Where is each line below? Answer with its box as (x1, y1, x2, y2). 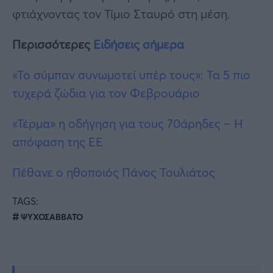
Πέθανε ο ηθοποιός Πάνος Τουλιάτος (12, 164, 215, 181)
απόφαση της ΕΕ (12, 133, 103, 151)
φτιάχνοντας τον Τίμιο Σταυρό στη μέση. (12, 5, 230, 23)
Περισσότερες (12, 36, 93, 53)
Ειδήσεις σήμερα (93, 36, 184, 53)
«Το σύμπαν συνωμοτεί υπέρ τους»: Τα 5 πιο (12, 66, 250, 83)
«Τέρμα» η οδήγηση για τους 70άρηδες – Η (12, 115, 243, 132)
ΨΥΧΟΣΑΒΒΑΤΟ (21, 211, 83, 223)
